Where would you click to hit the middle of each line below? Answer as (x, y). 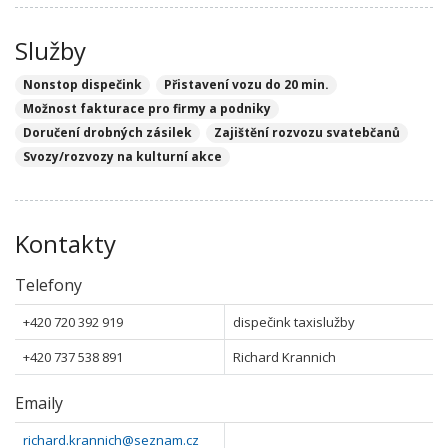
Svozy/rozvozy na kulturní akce (122, 156)
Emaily (39, 403)
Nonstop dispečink (82, 84)
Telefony (48, 285)
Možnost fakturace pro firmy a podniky (147, 108)
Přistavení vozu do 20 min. (246, 84)
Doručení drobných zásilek (107, 132)
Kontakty (65, 243)
